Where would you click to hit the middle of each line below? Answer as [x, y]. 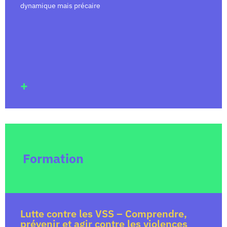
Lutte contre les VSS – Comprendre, [104, 214]
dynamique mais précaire [60, 6]
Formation [53, 159]
